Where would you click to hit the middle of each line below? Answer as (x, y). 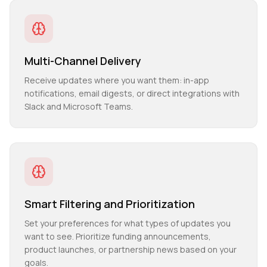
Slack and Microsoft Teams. (79, 107)
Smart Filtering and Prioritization (110, 204)
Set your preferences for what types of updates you (128, 223)
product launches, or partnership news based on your (131, 250)
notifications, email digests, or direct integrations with (132, 94)
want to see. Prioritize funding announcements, (118, 237)
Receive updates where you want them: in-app (117, 80)
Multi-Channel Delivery (83, 61)
